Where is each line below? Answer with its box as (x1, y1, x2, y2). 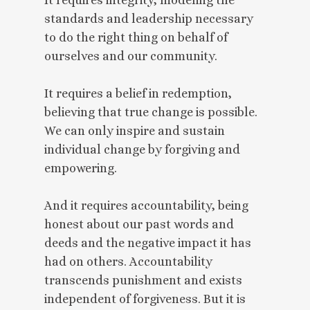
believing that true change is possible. (44, 104, 257, 119)
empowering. (44, 161, 117, 175)
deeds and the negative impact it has (44, 235, 251, 250)
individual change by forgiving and (44, 142, 240, 156)
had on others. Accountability (44, 254, 212, 268)
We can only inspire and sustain (44, 123, 225, 138)
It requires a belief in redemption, (44, 86, 232, 100)
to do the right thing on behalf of (44, 30, 228, 44)
